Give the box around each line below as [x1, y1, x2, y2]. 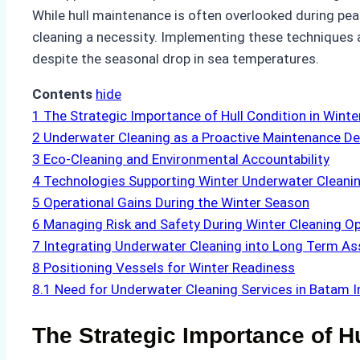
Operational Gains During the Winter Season [43, 194, 309, 211]
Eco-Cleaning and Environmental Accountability [43, 151, 329, 168]
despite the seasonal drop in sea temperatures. [32, 51, 319, 67]
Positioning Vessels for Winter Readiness [43, 260, 295, 276]
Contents [32, 86, 92, 103]
